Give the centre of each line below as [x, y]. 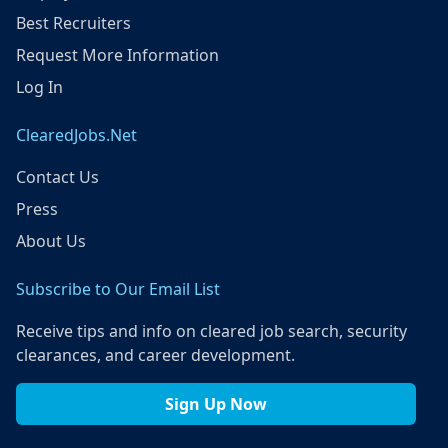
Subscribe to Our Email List [118, 289]
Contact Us [57, 177]
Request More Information [117, 55]
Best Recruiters [73, 23]
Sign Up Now [216, 404]
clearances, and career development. [155, 355]
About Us [51, 241]
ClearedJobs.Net [76, 135]
